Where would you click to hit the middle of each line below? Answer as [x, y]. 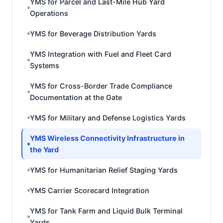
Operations [49, 13]
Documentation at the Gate [76, 97]
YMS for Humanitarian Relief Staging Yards [104, 170]
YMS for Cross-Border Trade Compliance [101, 86]
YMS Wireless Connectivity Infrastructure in [107, 138]
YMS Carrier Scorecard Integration [90, 190]
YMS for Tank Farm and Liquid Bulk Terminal [106, 211]
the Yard [44, 150]
